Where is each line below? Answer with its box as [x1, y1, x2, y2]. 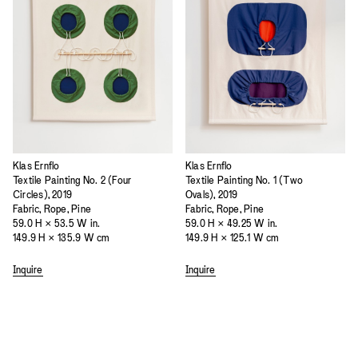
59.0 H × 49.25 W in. [185, 217, 278, 229]
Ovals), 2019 [185, 188, 238, 201]
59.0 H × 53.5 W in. [13, 217, 101, 229]
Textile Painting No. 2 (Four [13, 173, 132, 186]
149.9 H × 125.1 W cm [185, 231, 279, 244]
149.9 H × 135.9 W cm [13, 231, 109, 244]
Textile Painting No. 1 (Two [185, 173, 304, 186]
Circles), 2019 [13, 188, 73, 201]
